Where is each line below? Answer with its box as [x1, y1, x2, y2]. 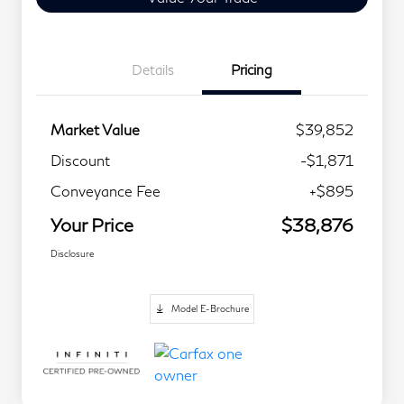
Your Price [50, 214, 133, 236]
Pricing [231, 61, 272, 78]
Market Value [50, 121, 140, 139]
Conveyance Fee [50, 182, 161, 200]
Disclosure [50, 248, 94, 260]
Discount [50, 151, 110, 170]
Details [131, 61, 174, 78]
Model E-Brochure [171, 303, 249, 315]
